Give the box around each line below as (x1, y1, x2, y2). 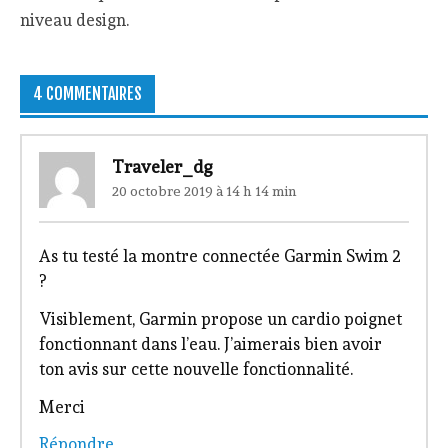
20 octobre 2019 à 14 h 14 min (111, 183, 297, 200)
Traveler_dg (111, 155, 213, 177)
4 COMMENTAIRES (32, 83, 142, 104)
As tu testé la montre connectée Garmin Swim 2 (38, 246, 401, 267)
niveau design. (20, 9, 130, 30)
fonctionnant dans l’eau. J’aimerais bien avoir (38, 333, 382, 354)
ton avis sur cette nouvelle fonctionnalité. (38, 358, 353, 379)
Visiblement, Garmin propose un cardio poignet (38, 308, 402, 329)
